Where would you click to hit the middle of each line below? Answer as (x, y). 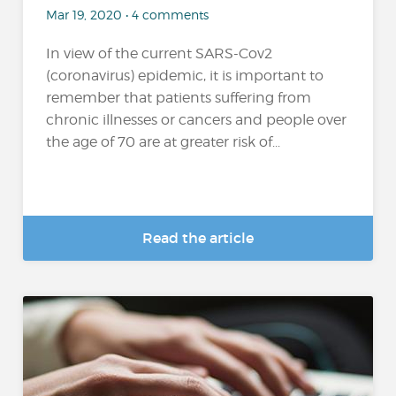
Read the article (198, 238)
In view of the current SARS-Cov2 (160, 53)
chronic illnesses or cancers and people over (197, 120)
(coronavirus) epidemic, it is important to (185, 76)
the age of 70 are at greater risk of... (164, 142)
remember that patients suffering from (179, 98)
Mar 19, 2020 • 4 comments (128, 15)
